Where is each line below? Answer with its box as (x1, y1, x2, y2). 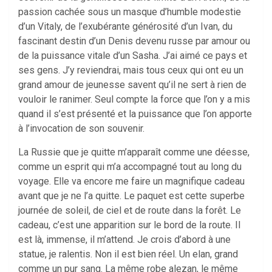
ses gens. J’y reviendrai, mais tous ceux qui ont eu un (18, 64, 243, 76)
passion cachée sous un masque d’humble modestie (18, 6, 241, 18)
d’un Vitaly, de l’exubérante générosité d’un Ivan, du (18, 21, 233, 33)
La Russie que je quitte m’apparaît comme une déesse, (18, 146, 250, 158)
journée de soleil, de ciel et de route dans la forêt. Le (18, 205, 241, 217)
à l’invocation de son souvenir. (18, 123, 144, 135)
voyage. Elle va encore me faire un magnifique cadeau (18, 175, 245, 188)
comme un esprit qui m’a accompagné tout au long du (18, 161, 242, 173)
